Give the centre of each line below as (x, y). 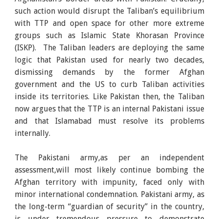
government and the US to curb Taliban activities (109, 84)
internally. (33, 133)
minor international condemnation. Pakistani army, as (109, 194)
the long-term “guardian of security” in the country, (109, 206)
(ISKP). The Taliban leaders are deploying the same (109, 47)
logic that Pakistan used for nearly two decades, (109, 60)
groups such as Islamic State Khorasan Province (109, 35)
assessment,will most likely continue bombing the (109, 170)
